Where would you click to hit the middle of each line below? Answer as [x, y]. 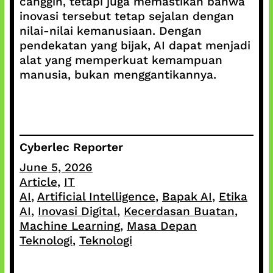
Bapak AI [187, 197]
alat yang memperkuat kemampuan [121, 60]
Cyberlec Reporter [71, 147]
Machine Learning [69, 226]
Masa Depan [161, 226]
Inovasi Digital [77, 211]
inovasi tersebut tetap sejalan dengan [126, 16]
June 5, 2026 [56, 168]
